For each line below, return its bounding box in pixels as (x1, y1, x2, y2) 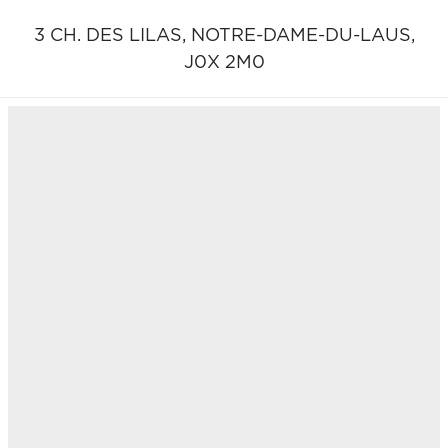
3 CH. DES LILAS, (33, 26, 191, 45)
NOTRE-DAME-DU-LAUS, (190, 26, 415, 45)
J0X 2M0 (183, 53, 265, 72)
